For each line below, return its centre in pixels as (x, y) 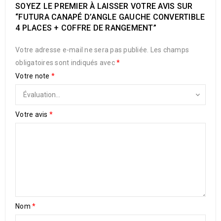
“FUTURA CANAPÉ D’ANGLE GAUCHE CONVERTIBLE (110, 17)
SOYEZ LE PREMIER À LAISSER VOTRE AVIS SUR (104, 6)
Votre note (33, 76)
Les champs (169, 50)
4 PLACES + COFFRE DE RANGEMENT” (86, 28)
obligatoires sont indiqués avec (66, 63)
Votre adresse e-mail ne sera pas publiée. (82, 50)
